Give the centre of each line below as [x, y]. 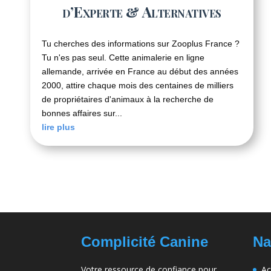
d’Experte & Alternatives [142, 11]
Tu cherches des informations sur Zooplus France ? [141, 43]
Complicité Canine [145, 242]
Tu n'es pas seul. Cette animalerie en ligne [123, 57]
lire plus [58, 127]
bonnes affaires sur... [82, 113]
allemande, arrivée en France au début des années [140, 71]
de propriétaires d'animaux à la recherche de [128, 99]
